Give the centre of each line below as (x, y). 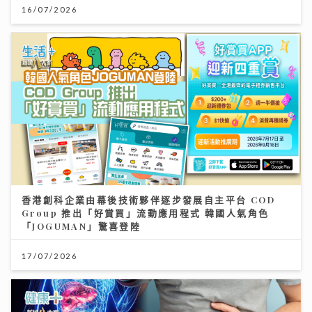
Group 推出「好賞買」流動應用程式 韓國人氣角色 (146, 212)
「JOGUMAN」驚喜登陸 (81, 226)
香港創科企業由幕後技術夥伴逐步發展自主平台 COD (148, 199)
